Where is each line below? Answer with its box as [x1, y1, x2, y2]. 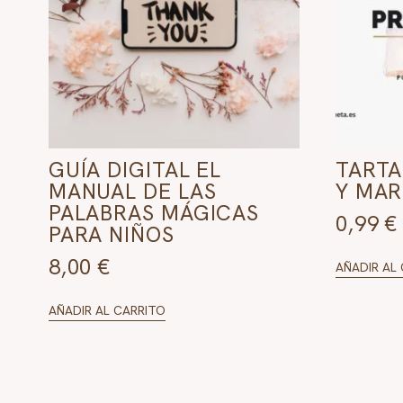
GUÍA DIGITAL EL [48, 155, 222, 184]
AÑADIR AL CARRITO [48, 301, 166, 318]
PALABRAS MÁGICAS [48, 198, 260, 227]
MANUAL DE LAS [48, 176, 217, 205]
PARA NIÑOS [48, 219, 175, 248]
